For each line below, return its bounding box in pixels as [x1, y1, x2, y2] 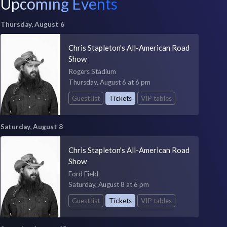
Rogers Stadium [68, 67, 116, 75]
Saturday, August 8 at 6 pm [68, 180, 149, 188]
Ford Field [68, 169, 98, 178]
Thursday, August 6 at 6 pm [68, 78, 150, 86]
